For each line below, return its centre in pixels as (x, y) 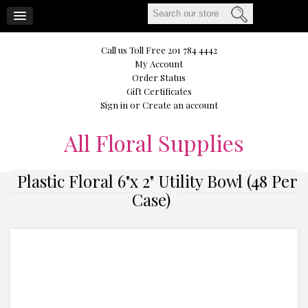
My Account (159, 64)
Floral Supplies (167, 143)
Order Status (159, 77)
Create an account (180, 105)
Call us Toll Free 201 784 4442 (159, 50)
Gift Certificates (159, 91)
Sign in (114, 105)
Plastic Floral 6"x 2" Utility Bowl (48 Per (157, 181)
